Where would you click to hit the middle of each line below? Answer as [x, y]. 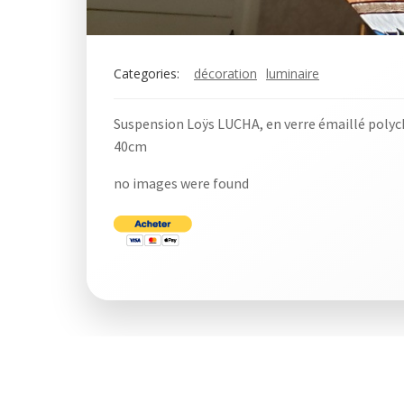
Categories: [147, 73]
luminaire [293, 73]
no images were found [181, 183]
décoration [225, 73]
